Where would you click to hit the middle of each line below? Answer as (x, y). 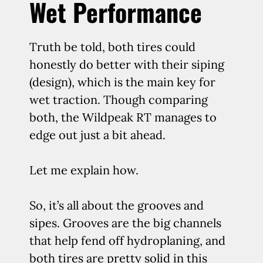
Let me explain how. (84, 170)
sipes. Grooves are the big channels (125, 223)
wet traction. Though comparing (119, 100)
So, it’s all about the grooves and (117, 205)
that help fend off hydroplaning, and (127, 240)
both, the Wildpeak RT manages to (123, 117)
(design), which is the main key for (122, 82)
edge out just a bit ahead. (97, 135)
